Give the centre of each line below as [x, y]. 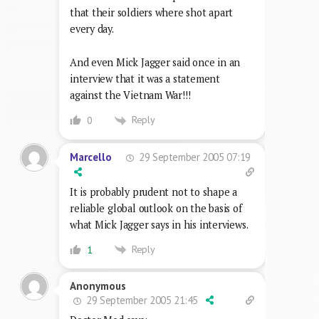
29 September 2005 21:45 [141, 300]
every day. [92, 29]
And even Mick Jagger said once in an [155, 63]
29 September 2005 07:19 [193, 157]
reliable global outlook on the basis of [156, 208]
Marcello [91, 157]
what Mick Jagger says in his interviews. [159, 224]
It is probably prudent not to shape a [154, 192]
